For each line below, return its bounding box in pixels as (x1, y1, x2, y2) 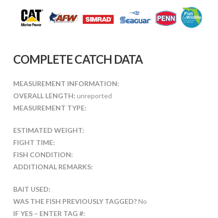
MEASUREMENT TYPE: (13, 104, 87, 112)
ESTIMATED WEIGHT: (13, 126, 84, 135)
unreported (75, 91, 112, 100)
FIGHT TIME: (13, 138, 55, 147)
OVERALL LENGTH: (13, 91, 75, 100)
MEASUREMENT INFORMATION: (13, 79, 119, 88)
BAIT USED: (13, 185, 51, 194)
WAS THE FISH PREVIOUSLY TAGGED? (13, 197, 138, 206)
